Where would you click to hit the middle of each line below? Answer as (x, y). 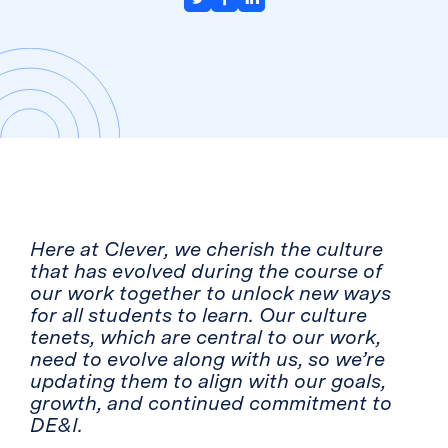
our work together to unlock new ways (210, 293)
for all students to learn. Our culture (198, 315)
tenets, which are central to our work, (205, 337)
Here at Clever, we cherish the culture (206, 249)
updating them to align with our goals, (208, 381)
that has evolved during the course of (206, 271)
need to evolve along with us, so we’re (207, 359)
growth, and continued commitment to (211, 403)
